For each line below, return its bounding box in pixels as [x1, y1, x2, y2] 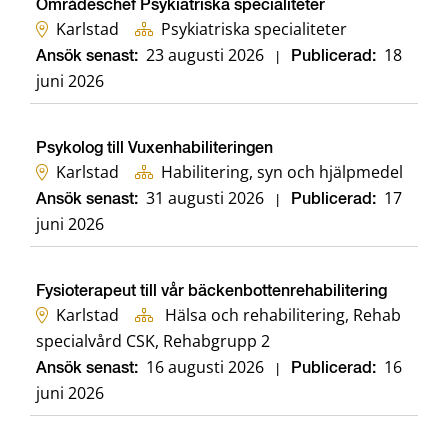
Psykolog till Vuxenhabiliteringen [36, 141, 273, 158]
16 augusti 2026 [146, 356, 264, 379]
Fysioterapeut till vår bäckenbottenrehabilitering [36, 284, 387, 301]
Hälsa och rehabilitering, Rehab [161, 304, 401, 327]
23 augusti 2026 [146, 44, 264, 67]
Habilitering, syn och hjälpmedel [161, 161, 403, 184]
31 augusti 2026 [146, 187, 264, 210]
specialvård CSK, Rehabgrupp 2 [36, 330, 270, 353]
